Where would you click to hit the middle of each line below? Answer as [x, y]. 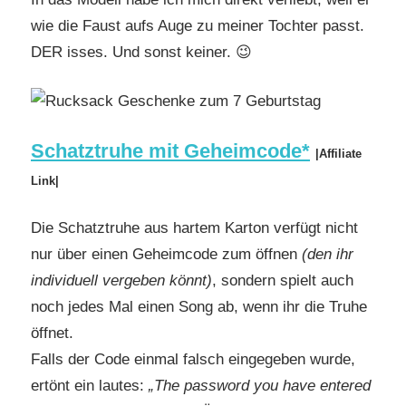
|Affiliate [338, 153]
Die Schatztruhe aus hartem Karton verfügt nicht [194, 228]
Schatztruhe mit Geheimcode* [170, 150]
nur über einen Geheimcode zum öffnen [164, 255]
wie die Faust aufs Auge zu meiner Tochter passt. [198, 25]
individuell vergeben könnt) [121, 281]
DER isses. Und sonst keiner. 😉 [141, 52]
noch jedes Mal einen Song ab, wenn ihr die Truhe [199, 307]
